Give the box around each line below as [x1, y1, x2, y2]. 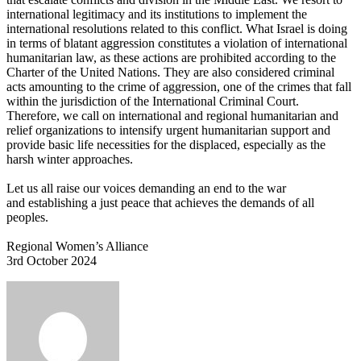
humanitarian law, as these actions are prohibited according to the [6, 50, 336, 64]
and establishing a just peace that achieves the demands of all [6, 195, 314, 210]
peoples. [6, 210, 52, 224]
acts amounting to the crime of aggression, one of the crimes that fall [6, 79, 351, 93]
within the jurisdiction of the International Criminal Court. [6, 93, 302, 108]
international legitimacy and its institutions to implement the [6, 6, 307, 21]
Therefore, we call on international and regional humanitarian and [6, 108, 338, 122]
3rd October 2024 [6, 253, 100, 268]
